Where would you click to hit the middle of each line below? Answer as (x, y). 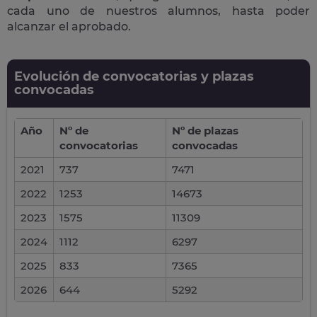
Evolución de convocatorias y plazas (134, 76)
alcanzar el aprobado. (69, 27)
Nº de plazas (205, 131)
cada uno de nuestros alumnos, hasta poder (158, 11)
